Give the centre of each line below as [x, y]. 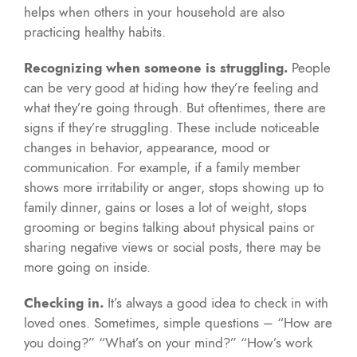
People [309, 67]
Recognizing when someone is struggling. [156, 67]
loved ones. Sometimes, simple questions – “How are [178, 322]
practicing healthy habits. [95, 31]
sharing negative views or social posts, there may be [173, 247]
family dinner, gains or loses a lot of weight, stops [165, 207]
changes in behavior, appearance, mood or [147, 147]
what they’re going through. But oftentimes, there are [175, 107]
